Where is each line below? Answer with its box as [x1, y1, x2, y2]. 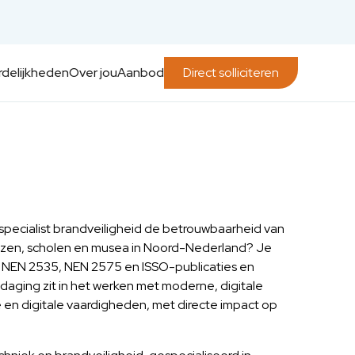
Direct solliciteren [183, 64, 279, 81]
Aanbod [117, 64, 164, 81]
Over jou [69, 64, 117, 81]
